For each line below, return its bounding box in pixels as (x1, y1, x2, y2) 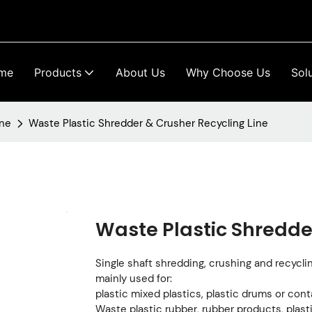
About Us (116, 65, 165, 79)
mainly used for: (95, 271, 172, 286)
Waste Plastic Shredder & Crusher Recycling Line (29, 116, 268, 130)
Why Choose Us (186, 65, 270, 79)
